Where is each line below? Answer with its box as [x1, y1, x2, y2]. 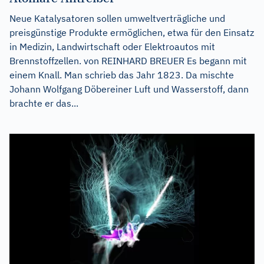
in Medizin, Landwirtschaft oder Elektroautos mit [9, 41, 215, 53]
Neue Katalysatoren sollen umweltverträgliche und [9, 12, 225, 25]
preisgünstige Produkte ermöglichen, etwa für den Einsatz [9, 27, 254, 39]
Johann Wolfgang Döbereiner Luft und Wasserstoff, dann [9, 83, 249, 95]
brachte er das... [9, 97, 78, 110]
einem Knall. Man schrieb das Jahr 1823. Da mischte [9, 69, 234, 81]
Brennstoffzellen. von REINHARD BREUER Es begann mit [9, 55, 247, 67]
